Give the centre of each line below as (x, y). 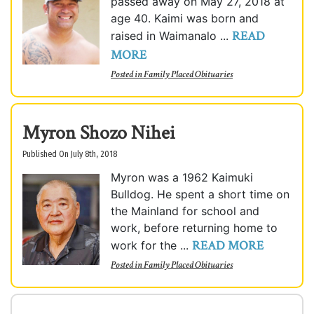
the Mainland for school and (185, 211)
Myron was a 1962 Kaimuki (182, 177)
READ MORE (228, 246)
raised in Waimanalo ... (171, 36)
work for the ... (151, 245)
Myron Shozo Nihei (99, 133)
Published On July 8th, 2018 (70, 154)
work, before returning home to (194, 228)
